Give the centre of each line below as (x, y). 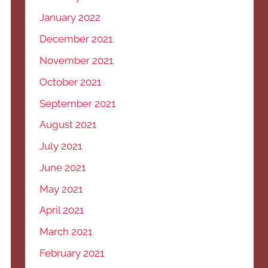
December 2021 (76, 39)
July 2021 (61, 146)
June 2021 (63, 167)
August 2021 (68, 125)
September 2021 (78, 103)
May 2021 (61, 189)
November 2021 (77, 60)
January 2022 (70, 18)
